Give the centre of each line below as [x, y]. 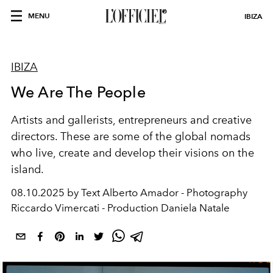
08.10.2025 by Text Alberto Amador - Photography [129, 193]
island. [27, 169]
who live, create [50, 153]
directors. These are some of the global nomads [131, 136]
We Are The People [78, 92]
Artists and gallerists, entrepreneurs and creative [131, 120]
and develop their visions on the [173, 153]
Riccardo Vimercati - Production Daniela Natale [120, 208]
